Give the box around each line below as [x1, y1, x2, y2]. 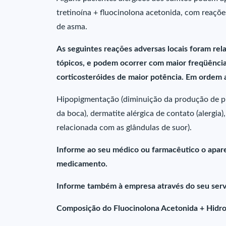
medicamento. [56, 160, 107, 168]
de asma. [56, 23, 87, 31]
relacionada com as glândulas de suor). [56, 124, 192, 132]
